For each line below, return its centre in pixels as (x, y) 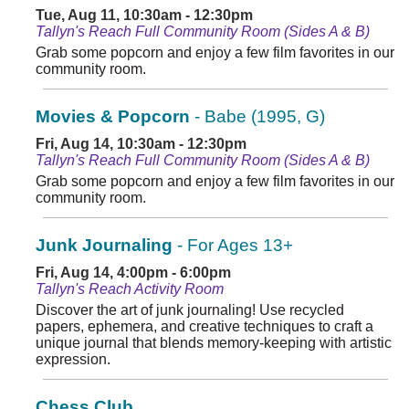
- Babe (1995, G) (257, 117)
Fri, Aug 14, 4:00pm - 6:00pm (133, 273)
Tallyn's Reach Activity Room (130, 289)
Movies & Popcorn (113, 117)
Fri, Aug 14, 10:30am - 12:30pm (141, 144)
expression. (73, 360)
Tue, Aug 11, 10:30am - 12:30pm (144, 16)
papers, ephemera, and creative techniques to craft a (204, 327)
